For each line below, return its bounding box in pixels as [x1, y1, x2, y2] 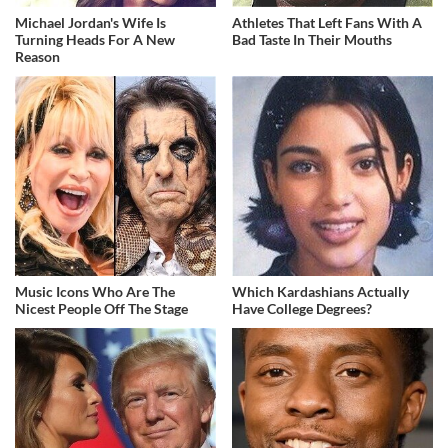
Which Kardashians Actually [232, 283, 410, 301]
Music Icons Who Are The [15, 283, 175, 301]
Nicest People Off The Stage [15, 300, 188, 318]
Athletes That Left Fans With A [232, 13, 423, 31]
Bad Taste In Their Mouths [232, 30, 393, 48]
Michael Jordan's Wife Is [15, 13, 166, 31]
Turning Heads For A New [15, 30, 175, 48]
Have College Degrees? [232, 300, 373, 318]
